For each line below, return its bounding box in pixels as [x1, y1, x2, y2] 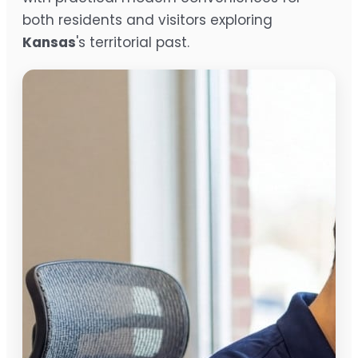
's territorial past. [76, 33, 189, 53]
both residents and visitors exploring [22, 10, 272, 30]
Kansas [22, 33, 76, 53]
